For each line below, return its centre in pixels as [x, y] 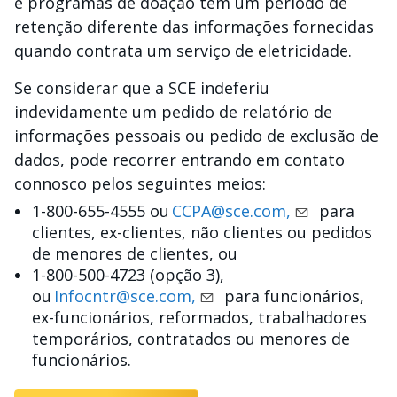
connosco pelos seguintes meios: [142, 183]
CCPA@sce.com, [231, 211]
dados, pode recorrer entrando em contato [179, 160]
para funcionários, [290, 296]
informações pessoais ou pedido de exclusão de [196, 136]
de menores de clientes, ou [135, 253]
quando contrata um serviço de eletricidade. [185, 51]
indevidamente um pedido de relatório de [173, 112]
